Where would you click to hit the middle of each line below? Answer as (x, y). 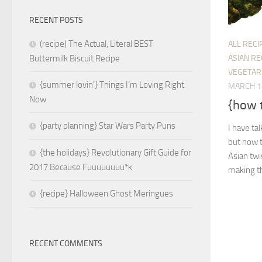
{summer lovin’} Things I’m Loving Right (112, 85)
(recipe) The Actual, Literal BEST (96, 44)
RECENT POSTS (56, 20)
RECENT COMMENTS (66, 244)
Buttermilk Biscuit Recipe (75, 59)
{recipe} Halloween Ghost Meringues (106, 194)
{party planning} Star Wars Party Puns (108, 126)
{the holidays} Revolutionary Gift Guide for (116, 153)
